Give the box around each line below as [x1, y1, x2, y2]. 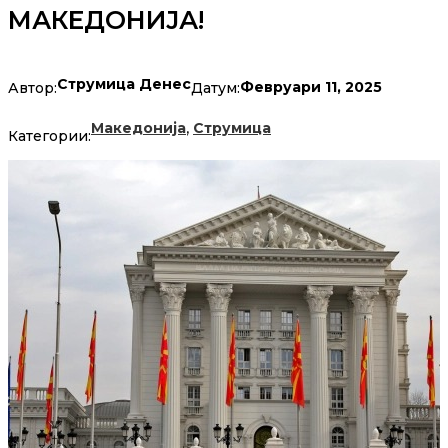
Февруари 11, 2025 [240, 78, 382, 97]
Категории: [8, 127, 91, 146]
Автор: [8, 78, 57, 97]
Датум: [191, 78, 240, 97]
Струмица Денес [57, 75, 191, 94]
